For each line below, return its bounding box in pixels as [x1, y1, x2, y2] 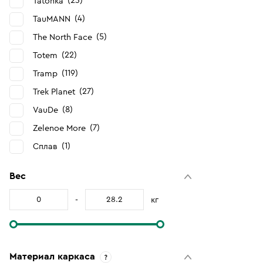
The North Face [33, 33, 92, 42]
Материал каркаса [9, 252, 95, 261]
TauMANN [33, 15, 70, 23]
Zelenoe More [33, 124, 86, 133]
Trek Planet [33, 87, 75, 96]
